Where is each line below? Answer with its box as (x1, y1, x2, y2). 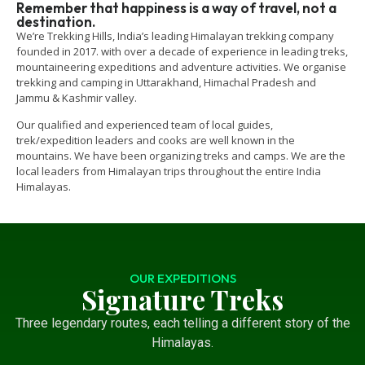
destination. (16, 13, 95, 31)
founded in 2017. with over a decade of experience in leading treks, (16, 44, 348, 59)
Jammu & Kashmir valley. (16, 90, 137, 106)
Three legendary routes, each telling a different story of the (15, 314, 350, 331)
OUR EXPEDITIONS (129, 270, 236, 286)
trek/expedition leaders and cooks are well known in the (16, 133, 295, 148)
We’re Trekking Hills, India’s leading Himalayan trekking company (16, 29, 334, 44)
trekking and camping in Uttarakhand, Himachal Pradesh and (16, 75, 316, 90)
